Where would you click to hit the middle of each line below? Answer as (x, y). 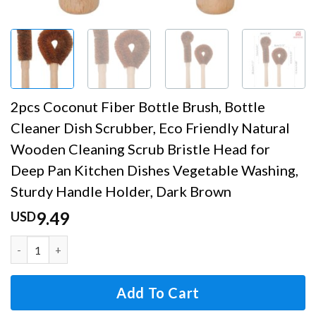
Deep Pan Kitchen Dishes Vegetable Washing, (154, 170)
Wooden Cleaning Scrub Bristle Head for (140, 149)
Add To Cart (158, 293)
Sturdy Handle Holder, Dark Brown (121, 192)
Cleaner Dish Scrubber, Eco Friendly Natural (150, 128)
